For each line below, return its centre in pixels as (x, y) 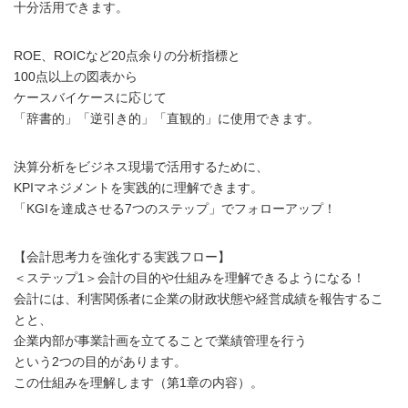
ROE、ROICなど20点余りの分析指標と (127, 55)
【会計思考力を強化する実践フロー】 (122, 256)
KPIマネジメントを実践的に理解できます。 (138, 187)
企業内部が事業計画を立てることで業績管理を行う (160, 340)
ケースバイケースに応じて (90, 97)
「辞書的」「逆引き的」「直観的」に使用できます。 (167, 118)
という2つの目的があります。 (100, 361)
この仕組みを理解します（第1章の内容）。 (138, 382)
